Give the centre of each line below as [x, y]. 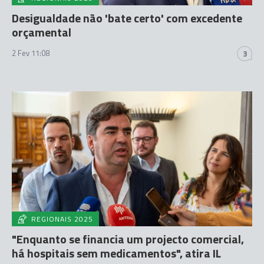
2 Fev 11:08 [31, 53]
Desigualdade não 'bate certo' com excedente [127, 18]
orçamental [42, 32]
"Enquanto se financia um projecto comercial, [128, 239]
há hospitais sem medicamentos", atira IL [116, 253]
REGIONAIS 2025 [62, 219]
